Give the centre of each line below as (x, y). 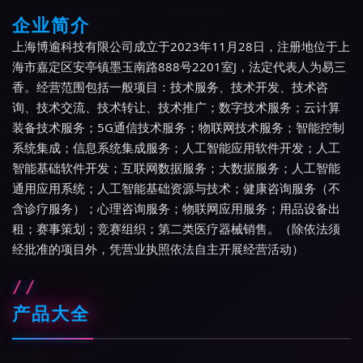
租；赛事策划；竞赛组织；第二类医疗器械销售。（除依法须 (176, 228)
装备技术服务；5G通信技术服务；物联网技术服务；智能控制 (178, 127)
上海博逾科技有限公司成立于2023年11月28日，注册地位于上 (181, 46)
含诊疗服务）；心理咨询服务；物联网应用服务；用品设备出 (176, 208)
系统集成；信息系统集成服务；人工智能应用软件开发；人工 (176, 147)
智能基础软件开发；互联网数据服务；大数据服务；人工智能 (176, 168)
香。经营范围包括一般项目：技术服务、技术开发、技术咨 (170, 87)
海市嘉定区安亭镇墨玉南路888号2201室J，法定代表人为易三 (179, 66)
